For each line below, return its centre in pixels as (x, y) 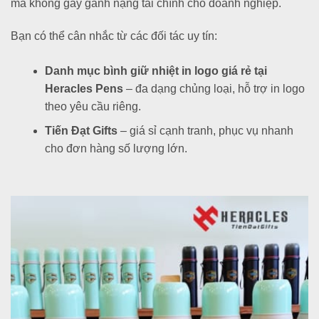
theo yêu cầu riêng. (93, 106)
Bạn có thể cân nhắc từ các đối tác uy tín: (114, 36)
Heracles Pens (84, 88)
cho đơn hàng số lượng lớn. (116, 149)
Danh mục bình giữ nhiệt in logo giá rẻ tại (156, 70)
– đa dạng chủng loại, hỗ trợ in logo (214, 88)
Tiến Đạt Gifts (81, 131)
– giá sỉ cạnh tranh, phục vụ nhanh (205, 131)
